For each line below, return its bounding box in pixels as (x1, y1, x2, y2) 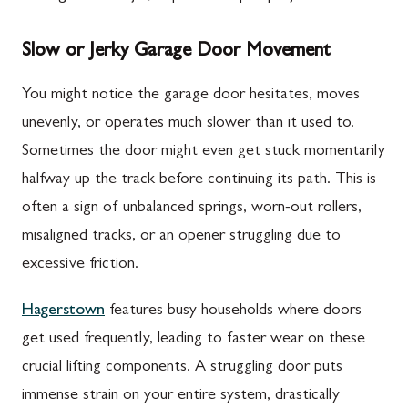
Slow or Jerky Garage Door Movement (22, 41, 331, 62)
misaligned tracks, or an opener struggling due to (22, 228, 341, 245)
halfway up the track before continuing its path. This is (22, 171, 376, 189)
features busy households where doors (105, 302, 362, 320)
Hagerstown (22, 302, 105, 320)
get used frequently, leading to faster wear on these (22, 331, 365, 348)
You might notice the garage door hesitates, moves (22, 87, 360, 104)
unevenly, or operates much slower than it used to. (22, 115, 354, 132)
